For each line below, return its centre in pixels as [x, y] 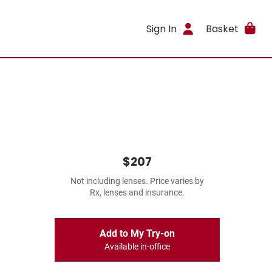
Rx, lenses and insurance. [137, 193]
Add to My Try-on [137, 233]
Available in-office [137, 247]
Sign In [162, 29]
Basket [222, 29]
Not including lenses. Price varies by [137, 181]
